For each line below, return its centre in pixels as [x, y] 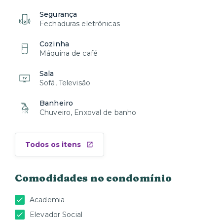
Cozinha [54, 44]
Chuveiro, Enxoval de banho [88, 112]
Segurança [58, 14]
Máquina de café [69, 53]
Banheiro [56, 103]
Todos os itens [53, 145]
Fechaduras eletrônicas [80, 24]
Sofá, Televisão [65, 83]
